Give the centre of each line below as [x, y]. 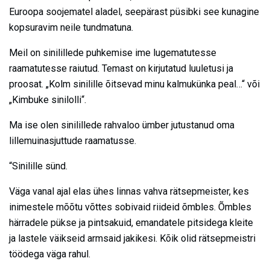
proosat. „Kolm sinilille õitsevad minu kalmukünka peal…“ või [134, 84]
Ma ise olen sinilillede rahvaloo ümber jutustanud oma [122, 125]
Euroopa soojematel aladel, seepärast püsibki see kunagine [134, 11]
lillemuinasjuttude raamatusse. [73, 140]
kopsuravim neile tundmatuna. [71, 27]
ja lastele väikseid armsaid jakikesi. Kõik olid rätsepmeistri [132, 238]
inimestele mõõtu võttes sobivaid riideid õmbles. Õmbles [130, 207]
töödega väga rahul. [50, 254]
